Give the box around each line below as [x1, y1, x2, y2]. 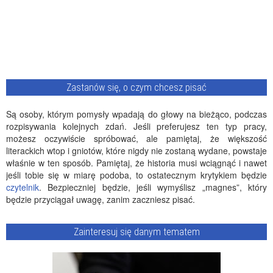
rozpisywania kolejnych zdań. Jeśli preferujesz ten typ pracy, [6, 120, 267, 132]
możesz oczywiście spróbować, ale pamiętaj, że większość [6, 132, 267, 144]
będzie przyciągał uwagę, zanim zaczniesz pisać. [6, 193, 195, 205]
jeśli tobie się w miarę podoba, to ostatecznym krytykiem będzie [6, 169, 267, 181]
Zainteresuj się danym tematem [73, 226, 200, 238]
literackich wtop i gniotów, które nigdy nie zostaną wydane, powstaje [6, 144, 267, 157]
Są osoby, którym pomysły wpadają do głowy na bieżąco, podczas [6, 108, 267, 120]
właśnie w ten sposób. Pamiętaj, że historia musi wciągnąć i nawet [6, 157, 267, 169]
